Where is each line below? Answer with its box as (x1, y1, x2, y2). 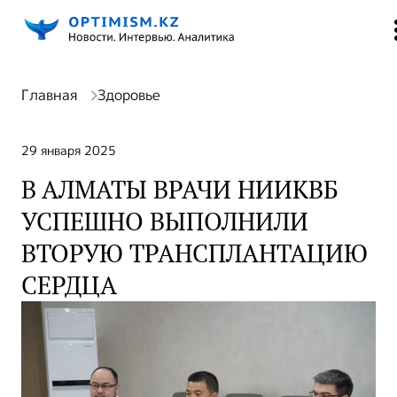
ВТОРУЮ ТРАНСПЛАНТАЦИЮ (21, 237, 368, 269)
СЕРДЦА (21, 269, 117, 301)
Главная (21, 85, 77, 105)
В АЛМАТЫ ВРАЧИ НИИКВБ (21, 174, 339, 206)
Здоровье (97, 85, 160, 105)
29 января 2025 (21, 142, 116, 160)
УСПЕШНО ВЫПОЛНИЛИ (21, 206, 308, 237)
